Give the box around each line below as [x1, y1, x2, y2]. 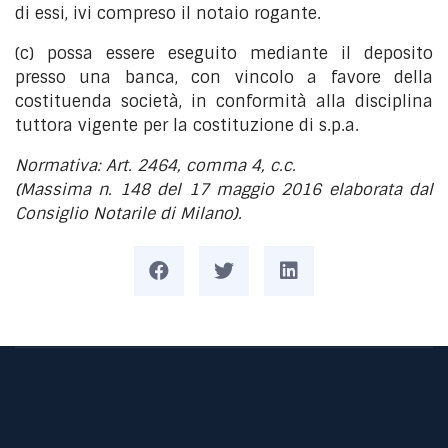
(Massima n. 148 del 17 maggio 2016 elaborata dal [15, 179, 433, 200]
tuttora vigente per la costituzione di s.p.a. [15, 115, 359, 136]
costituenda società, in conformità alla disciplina [15, 91, 433, 112]
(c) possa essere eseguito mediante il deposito [15, 43, 433, 64]
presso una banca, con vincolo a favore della [15, 67, 433, 88]
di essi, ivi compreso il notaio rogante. [15, 3, 321, 24]
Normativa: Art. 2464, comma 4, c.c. [15, 155, 296, 176]
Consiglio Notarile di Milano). [15, 203, 242, 224]
